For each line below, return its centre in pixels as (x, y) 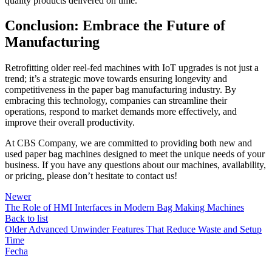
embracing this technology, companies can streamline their (116, 101)
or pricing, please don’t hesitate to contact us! (91, 176)
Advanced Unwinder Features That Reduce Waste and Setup (145, 229)
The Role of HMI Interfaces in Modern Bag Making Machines (124, 208)
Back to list (26, 219)
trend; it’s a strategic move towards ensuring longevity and (116, 79)
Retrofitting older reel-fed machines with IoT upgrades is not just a (132, 68)
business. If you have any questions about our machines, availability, (135, 165)
